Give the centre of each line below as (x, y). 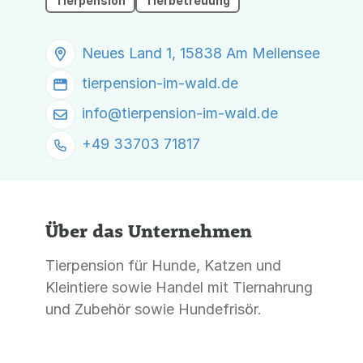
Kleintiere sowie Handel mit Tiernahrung (179, 287)
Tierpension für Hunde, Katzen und (163, 265)
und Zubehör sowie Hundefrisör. (154, 309)
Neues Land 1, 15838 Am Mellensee (201, 53)
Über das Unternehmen (149, 231)
